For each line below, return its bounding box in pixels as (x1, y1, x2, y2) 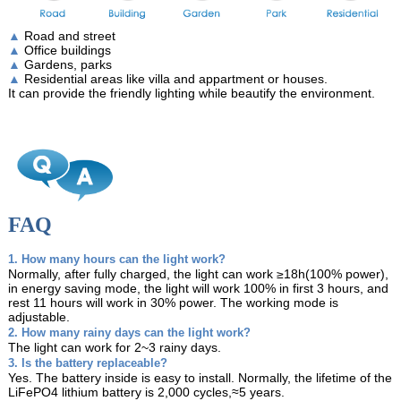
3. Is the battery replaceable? (7, 355, 167, 370)
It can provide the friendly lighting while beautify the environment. (7, 85, 375, 100)
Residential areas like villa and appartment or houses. (20, 71, 328, 86)
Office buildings (20, 42, 111, 57)
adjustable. (7, 309, 70, 324)
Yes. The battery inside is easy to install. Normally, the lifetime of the (7, 370, 392, 385)
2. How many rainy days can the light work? (7, 325, 251, 339)
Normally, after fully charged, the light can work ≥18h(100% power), (7, 266, 388, 281)
